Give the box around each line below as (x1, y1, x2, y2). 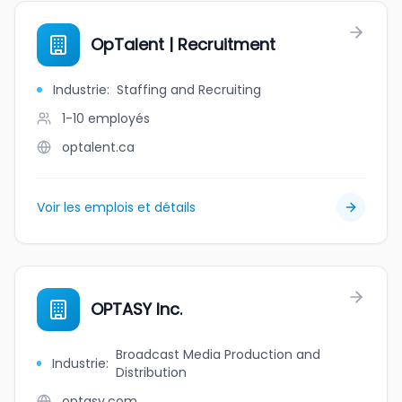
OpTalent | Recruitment (91, 33, 275, 56)
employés (88, 109, 150, 127)
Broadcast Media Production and (116, 345, 321, 363)
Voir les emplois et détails (37, 198, 196, 216)
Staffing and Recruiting (117, 81, 261, 99)
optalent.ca (62, 138, 135, 156)
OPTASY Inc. (91, 298, 182, 320)
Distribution (116, 363, 188, 381)
